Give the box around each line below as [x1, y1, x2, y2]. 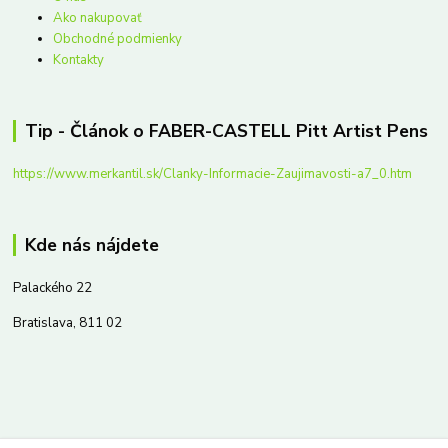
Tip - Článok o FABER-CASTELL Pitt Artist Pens [24, 119, 428, 144]
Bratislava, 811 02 [13, 314, 123, 333]
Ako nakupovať [53, 9, 143, 28]
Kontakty [53, 51, 105, 70]
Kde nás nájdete [24, 233, 159, 258]
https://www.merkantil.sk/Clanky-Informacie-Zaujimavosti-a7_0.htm [13, 165, 413, 184]
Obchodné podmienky [53, 30, 183, 49]
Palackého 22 [13, 279, 93, 298]
